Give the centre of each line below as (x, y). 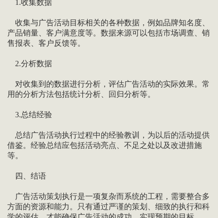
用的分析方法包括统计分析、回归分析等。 (81, 94)
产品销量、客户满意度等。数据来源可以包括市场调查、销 (108, 33)
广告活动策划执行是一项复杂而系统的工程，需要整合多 (108, 197)
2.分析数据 (29, 64)
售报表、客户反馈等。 (46, 43)
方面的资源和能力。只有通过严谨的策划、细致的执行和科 (108, 207)
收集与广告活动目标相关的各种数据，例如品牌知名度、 (108, 23)
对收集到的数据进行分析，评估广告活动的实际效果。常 (108, 84)
